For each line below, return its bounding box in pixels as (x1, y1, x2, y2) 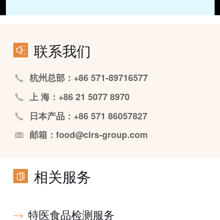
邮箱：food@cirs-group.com (29, 128, 148, 141)
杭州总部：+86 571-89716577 (29, 71, 148, 84)
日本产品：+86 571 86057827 (29, 109, 147, 122)
